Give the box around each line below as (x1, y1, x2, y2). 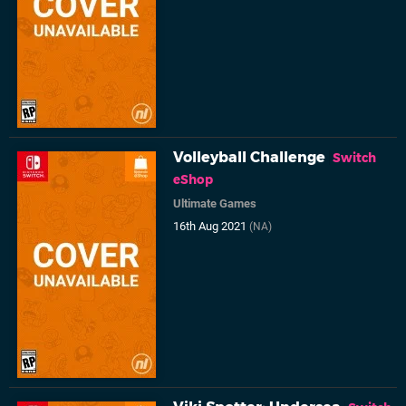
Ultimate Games (173, 196, 257, 210)
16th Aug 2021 (173, 218, 250, 233)
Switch (333, 150, 377, 165)
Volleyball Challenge (173, 148, 326, 166)
